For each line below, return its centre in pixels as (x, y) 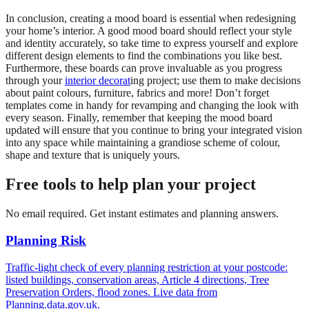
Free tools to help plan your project (131, 185)
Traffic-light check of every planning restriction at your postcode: (147, 267)
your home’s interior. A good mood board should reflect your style (149, 31)
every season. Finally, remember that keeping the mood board (139, 118)
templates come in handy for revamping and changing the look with (152, 106)
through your (35, 81)
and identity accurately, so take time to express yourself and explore (152, 43)
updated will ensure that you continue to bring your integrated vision (154, 130)
